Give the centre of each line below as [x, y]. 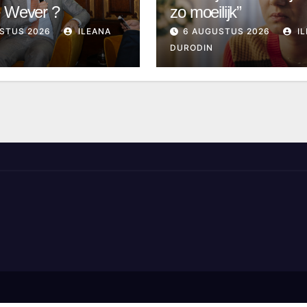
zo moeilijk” [206, 12]
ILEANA [93, 31]
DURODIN [192, 47]
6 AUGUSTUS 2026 [227, 31]
